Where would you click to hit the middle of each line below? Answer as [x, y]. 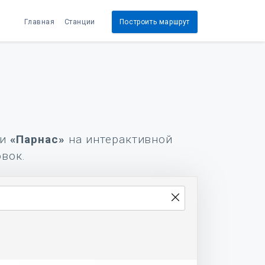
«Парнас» [38, 139]
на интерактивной [119, 139]
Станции [80, 22]
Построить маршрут [154, 22]
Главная [40, 22]
